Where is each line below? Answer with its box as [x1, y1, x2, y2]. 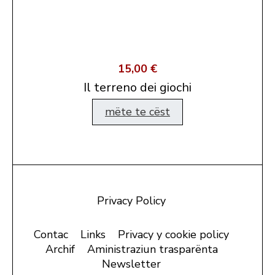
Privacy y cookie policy [118, 227, 229, 242]
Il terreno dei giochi [83, 79, 192, 96]
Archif [45, 241, 75, 257]
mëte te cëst [105, 104, 170, 120]
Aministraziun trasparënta [87, 241, 218, 257]
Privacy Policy [97, 193, 166, 208]
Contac [34, 227, 68, 242]
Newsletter [102, 256, 161, 271]
